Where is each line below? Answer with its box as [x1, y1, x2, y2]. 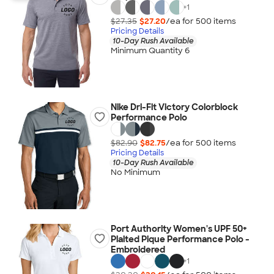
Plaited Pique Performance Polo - [110, 234, 250, 245]
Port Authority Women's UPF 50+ [110, 223, 247, 234]
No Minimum [110, 167, 160, 178]
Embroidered [110, 244, 165, 255]
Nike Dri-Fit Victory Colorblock [110, 102, 238, 113]
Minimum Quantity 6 [110, 45, 190, 56]
